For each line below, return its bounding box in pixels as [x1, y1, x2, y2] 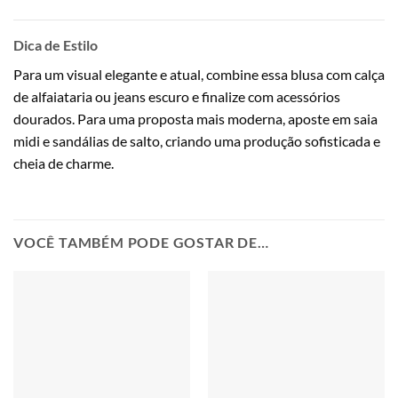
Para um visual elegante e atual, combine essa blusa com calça [13, 66, 385, 84]
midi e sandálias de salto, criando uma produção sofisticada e [13, 132, 380, 150]
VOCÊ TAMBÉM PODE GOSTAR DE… [13, 233, 269, 251]
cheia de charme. [13, 155, 114, 172]
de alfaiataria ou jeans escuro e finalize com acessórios [13, 88, 340, 106]
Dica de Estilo [13, 36, 98, 54]
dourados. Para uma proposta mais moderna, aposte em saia [13, 110, 378, 128]
